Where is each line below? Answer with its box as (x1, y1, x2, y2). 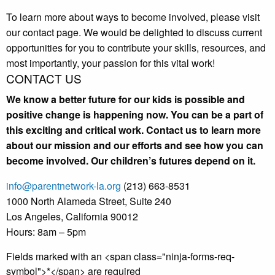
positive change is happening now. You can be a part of (6, 107, 263, 122)
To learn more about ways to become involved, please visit (6, 10, 260, 25)
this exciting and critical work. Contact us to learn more (6, 123, 261, 137)
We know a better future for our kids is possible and (6, 92, 245, 107)
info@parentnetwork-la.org (6, 179, 121, 193)
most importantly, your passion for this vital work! (6, 56, 215, 71)
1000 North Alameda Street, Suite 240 (6, 194, 171, 209)
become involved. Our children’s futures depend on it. (6, 153, 255, 168)
